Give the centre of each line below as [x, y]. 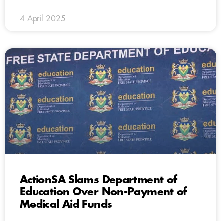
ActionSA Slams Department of [98, 180]
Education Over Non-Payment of [103, 192]
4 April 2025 [43, 18]
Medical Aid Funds [66, 204]
